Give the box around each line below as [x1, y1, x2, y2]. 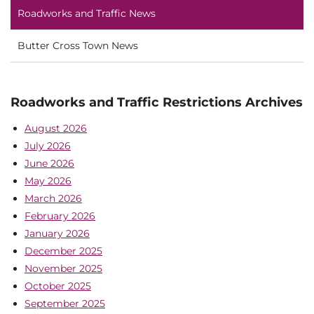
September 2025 [25, 297, 105, 310]
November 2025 [25, 262, 102, 275]
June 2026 [25, 157, 74, 170]
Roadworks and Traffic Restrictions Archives [11, 94, 303, 110]
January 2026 [25, 227, 90, 240]
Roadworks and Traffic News [18, 6, 156, 20]
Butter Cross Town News [18, 39, 138, 52]
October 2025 [25, 280, 91, 293]
